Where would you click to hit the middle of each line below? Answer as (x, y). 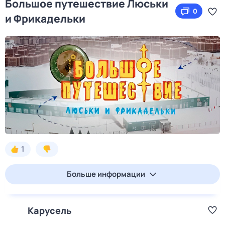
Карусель (49, 210)
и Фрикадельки (45, 19)
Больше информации (106, 174)
